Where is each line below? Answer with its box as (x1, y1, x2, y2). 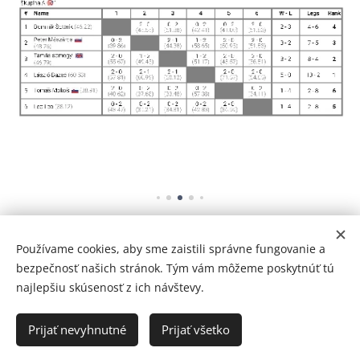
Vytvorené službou (72, 334, 178, 350)
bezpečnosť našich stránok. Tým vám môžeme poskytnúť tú (16, 260, 334, 276)
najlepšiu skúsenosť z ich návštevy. (16, 280, 204, 295)
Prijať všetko (162, 321, 230, 337)
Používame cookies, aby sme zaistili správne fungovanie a (16, 241, 325, 256)
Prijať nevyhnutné (28, 321, 126, 337)
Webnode (177, 334, 229, 350)
